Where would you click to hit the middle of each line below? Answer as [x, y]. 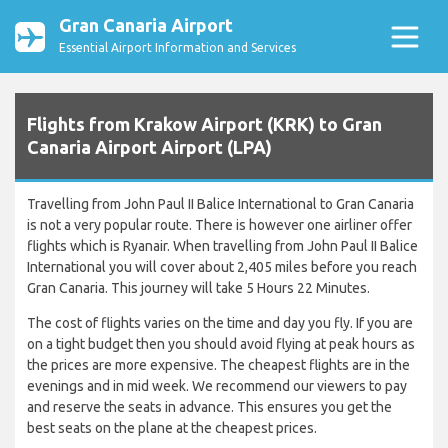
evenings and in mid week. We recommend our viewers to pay [217, 386]
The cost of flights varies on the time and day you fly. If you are [220, 323]
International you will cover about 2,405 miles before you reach [222, 267]
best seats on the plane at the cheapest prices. [172, 428]
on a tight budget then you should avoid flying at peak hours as [221, 344]
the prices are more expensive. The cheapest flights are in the [218, 365]
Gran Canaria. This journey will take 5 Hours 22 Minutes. [198, 288]
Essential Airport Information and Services [177, 47]
